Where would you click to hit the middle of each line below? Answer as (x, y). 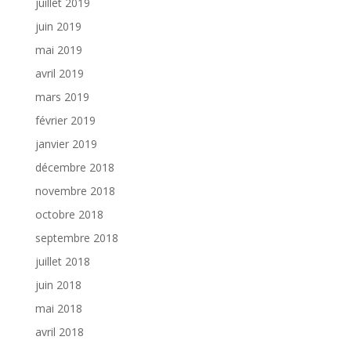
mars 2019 (62, 96)
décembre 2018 (74, 167)
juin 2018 (58, 284)
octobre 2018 (69, 214)
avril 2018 (59, 331)
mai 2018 (58, 308)
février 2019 (65, 120)
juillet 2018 (62, 261)
